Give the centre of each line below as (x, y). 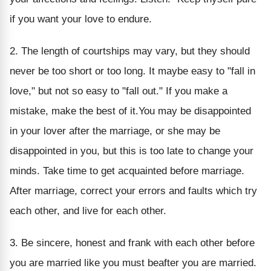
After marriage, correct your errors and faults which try (133, 191)
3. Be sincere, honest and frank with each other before (132, 243)
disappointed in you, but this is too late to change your (132, 151)
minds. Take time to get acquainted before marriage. (127, 171)
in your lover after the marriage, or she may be (115, 131)
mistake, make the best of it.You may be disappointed (130, 111)
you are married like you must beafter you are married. (133, 263)
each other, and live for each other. (88, 211)
